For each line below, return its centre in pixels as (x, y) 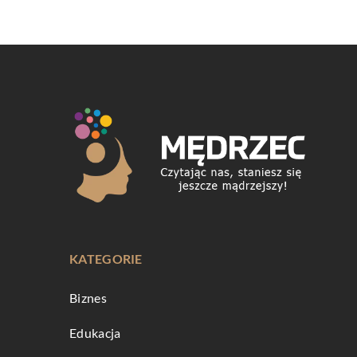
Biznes (88, 298)
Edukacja (95, 333)
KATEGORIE (106, 259)
